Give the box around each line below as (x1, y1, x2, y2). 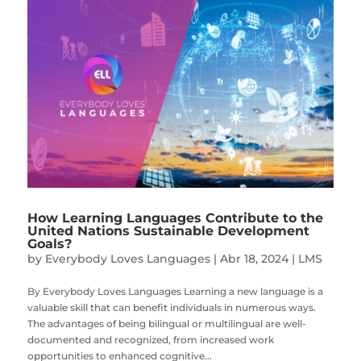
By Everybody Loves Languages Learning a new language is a (27, 285, 323, 298)
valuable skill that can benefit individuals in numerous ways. (27, 301, 316, 314)
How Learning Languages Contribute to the (27, 210, 323, 226)
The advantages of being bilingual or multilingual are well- (27, 317, 306, 330)
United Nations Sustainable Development (27, 223, 309, 239)
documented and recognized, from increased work (27, 334, 274, 346)
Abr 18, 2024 (219, 251, 288, 267)
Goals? (27, 236, 72, 252)
